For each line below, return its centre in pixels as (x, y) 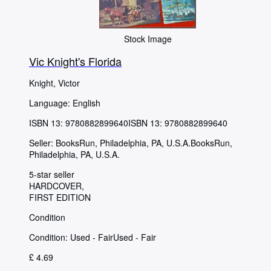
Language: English (65, 103)
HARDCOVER (55, 185)
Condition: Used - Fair (71, 237)
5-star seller (52, 174)
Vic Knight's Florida (75, 61)
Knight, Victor (54, 83)
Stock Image (148, 38)
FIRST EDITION (60, 197)
